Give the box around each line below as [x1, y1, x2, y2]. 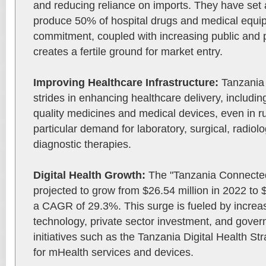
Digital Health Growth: [33, 169, 148, 181]
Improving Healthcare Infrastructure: [33, 77, 221, 88]
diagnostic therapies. [33, 138, 131, 150]
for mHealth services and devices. [33, 246, 194, 258]
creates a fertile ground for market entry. [33, 46, 223, 58]
